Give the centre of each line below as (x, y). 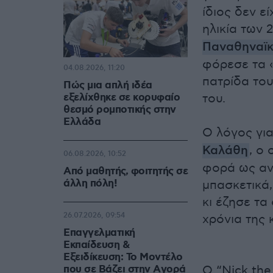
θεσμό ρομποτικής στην (120, 110)
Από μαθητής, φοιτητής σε (126, 172)
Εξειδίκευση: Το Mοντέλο (123, 257)
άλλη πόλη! (90, 184)
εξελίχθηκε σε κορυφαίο (122, 98)
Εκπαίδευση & (96, 245)
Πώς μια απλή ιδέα (108, 86)
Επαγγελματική (99, 233)
